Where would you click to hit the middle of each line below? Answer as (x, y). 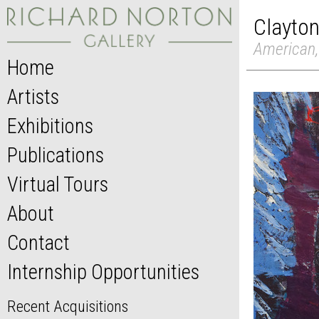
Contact (38, 243)
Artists (33, 97)
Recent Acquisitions (68, 307)
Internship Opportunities (103, 272)
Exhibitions (50, 126)
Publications (56, 156)
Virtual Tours (58, 185)
